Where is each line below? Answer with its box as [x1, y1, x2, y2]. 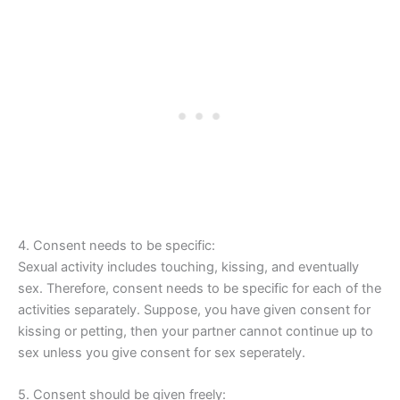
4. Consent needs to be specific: [18, 237, 215, 254]
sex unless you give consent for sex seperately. [18, 344, 305, 361]
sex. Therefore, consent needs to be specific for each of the [18, 279, 381, 296]
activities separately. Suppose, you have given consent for [18, 301, 371, 318]
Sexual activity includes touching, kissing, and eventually [18, 258, 359, 275]
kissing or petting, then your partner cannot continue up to [18, 322, 373, 339]
